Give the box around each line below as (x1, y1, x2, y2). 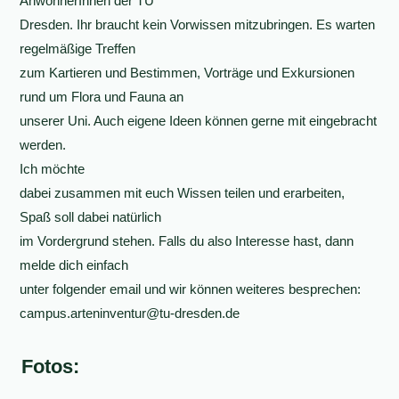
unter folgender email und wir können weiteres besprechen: (20, 281, 362, 297)
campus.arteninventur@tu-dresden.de (20, 305, 240, 321)
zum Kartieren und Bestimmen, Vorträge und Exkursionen (20, 65, 355, 80)
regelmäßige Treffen (20, 41, 136, 56)
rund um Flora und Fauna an (20, 89, 184, 104)
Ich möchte (20, 161, 85, 176)
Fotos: (21, 355, 79, 378)
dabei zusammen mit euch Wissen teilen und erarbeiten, (20, 185, 346, 200)
